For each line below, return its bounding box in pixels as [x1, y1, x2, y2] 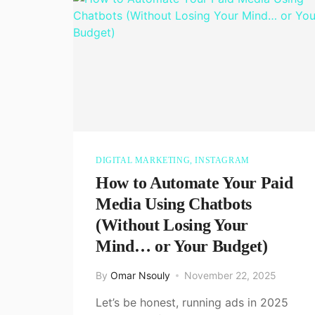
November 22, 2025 [184, 269, 276, 281]
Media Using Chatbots [96, 194, 252, 213]
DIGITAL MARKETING [96, 155, 191, 165]
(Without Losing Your [96, 215, 248, 234]
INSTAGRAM [195, 155, 250, 165]
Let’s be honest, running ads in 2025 [96, 295, 288, 309]
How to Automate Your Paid [96, 173, 293, 192]
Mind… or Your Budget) [96, 236, 268, 255]
